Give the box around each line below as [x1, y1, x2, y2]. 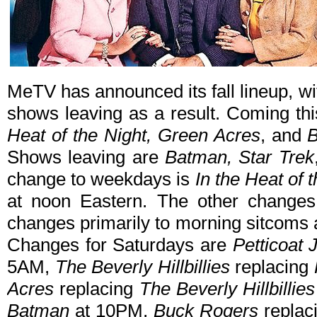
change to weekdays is [7, 168, 195, 190]
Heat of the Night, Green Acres [7, 125, 260, 146]
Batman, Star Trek [165, 146, 314, 168]
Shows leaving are [7, 146, 166, 168]
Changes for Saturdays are [7, 234, 233, 256]
